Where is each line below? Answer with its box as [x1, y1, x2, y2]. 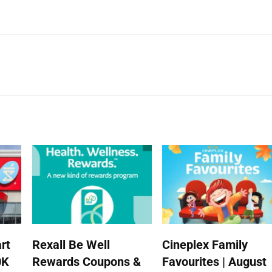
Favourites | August [161, 254, 267, 269]
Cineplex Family [161, 237, 248, 252]
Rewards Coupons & [32, 254, 141, 269]
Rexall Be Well [32, 237, 110, 252]
